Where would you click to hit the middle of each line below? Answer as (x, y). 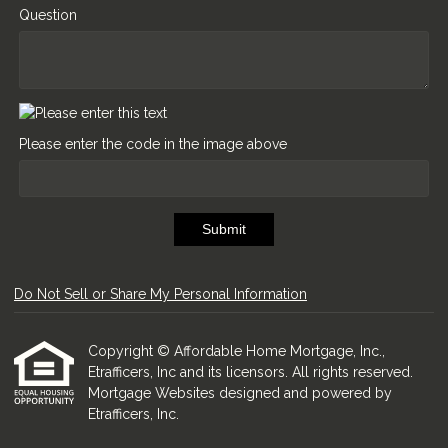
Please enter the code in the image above (153, 143)
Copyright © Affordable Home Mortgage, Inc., (236, 351)
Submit (224, 229)
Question (48, 14)
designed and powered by (305, 393)
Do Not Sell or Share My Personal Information (160, 294)
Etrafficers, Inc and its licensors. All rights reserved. (250, 372)
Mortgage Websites (153, 393)
